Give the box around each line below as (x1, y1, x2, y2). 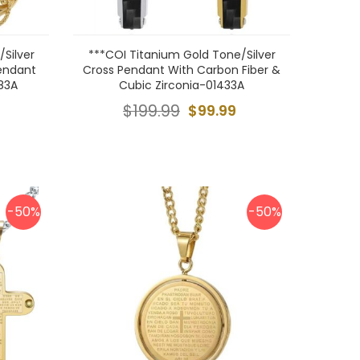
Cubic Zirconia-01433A (119, 77, 244, 93)
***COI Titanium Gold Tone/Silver (88, 47, 276, 63)
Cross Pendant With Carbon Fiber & (83, 62, 280, 78)
